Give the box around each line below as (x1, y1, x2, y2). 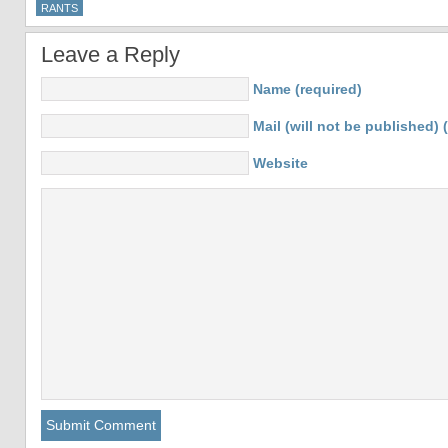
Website (253, 155, 308, 171)
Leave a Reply (41, 42, 180, 67)
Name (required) (253, 81, 362, 97)
